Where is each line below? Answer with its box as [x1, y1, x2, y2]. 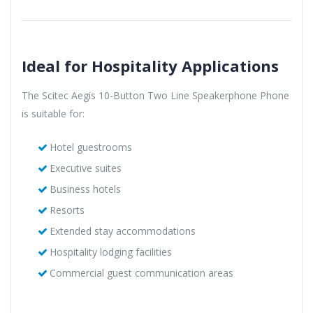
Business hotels [49, 182, 121, 196]
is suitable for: [22, 106, 85, 120]
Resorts [49, 203, 85, 217]
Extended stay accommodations [49, 224, 196, 238]
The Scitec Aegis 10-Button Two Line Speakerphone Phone [22, 88, 289, 102]
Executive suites [49, 161, 122, 175]
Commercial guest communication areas [49, 265, 233, 279]
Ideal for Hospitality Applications [22, 54, 279, 76]
